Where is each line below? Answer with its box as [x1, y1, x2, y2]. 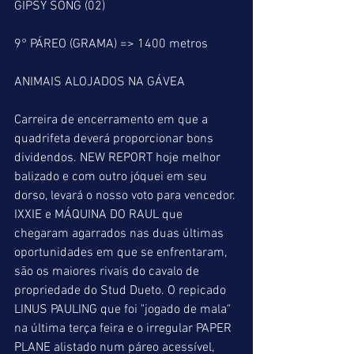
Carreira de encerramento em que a [14, 112, 211, 128]
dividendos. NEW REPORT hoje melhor [14, 150, 224, 166]
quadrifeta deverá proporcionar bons [14, 131, 217, 147]
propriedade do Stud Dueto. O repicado [14, 283, 229, 299]
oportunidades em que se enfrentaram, [14, 245, 230, 261]
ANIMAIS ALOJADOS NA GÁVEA [14, 74, 185, 90]
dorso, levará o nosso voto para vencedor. [14, 188, 239, 204]
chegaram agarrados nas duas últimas [14, 226, 227, 242]
